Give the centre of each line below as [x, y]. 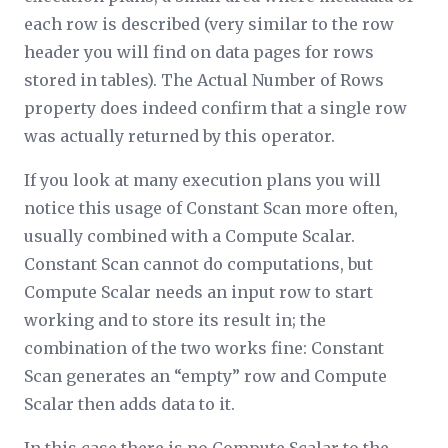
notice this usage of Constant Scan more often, [211, 207]
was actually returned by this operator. [179, 135]
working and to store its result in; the [175, 319]
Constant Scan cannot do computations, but [198, 263]
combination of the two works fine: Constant [204, 347]
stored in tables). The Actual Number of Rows [204, 79]
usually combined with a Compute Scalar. [189, 235]
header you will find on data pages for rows [199, 51]
